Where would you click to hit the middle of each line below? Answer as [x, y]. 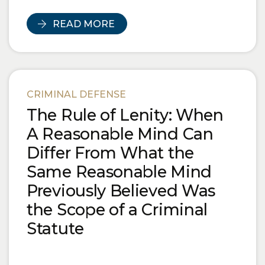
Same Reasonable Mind [119, 172]
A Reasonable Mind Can [120, 134]
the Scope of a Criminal [117, 210]
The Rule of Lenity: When [125, 115]
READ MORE [84, 24]
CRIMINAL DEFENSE [76, 95]
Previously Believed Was [121, 191]
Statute [55, 229]
